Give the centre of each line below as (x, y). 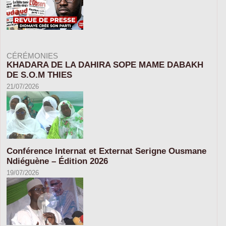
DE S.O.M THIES (39, 75)
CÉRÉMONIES (32, 55)
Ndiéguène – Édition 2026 (57, 161)
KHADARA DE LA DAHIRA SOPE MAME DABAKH (105, 65)
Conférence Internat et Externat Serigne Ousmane (106, 151)
